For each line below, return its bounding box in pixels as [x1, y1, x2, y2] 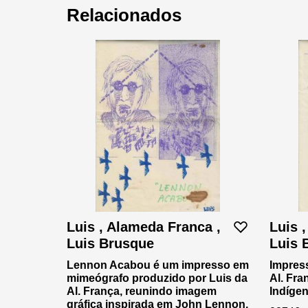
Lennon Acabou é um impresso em [67, 258, 249, 271]
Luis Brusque [67, 235, 154, 251]
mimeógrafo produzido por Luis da [67, 272, 247, 284]
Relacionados [67, 4, 181, 25]
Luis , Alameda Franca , [67, 219, 221, 234]
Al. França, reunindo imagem [67, 285, 217, 297]
